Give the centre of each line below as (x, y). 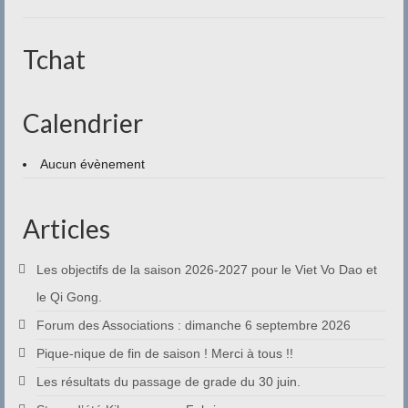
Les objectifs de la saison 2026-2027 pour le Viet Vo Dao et (207, 269)
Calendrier (83, 122)
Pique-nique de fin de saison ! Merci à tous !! (165, 353)
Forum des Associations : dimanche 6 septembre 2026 (194, 325)
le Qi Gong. (69, 296)
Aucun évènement (92, 163)
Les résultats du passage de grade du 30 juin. (168, 381)
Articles (66, 228)
